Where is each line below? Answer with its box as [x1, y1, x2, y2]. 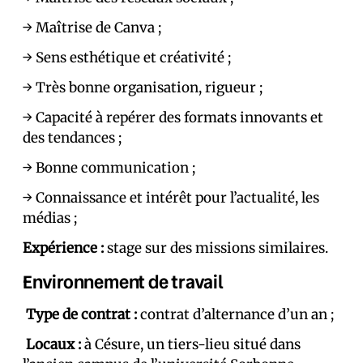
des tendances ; [23, 129, 122, 147]
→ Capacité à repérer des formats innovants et [23, 109, 323, 126]
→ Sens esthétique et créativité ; [23, 49, 231, 66]
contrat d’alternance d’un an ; [137, 305, 334, 323]
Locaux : [26, 335, 81, 353]
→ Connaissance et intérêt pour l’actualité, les [23, 189, 319, 207]
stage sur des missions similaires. [104, 239, 328, 257]
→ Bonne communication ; [23, 159, 195, 177]
